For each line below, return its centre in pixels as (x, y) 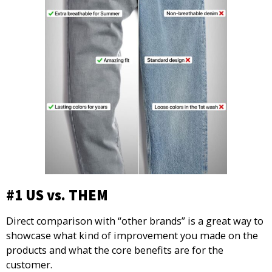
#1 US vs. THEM (57, 195)
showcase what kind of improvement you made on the (132, 236)
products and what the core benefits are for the (115, 250)
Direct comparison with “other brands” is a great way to (135, 221)
